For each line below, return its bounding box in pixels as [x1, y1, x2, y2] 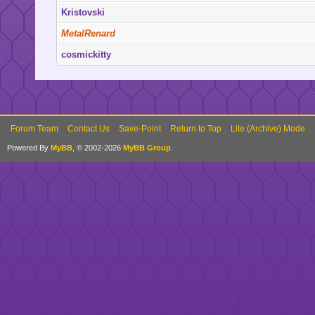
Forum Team [11, 124, 58, 134]
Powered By [7, 143, 51, 152]
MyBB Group [123, 143, 171, 152]
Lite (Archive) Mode [231, 124, 305, 134]
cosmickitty [60, 49, 111, 60]
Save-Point [119, 124, 161, 134]
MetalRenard [60, 27, 115, 39]
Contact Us [67, 124, 110, 134]
